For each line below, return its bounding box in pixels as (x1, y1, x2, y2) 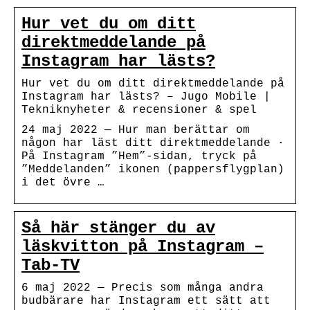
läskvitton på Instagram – (21, 237, 264, 256)
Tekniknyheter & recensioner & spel (21, 103, 257, 116)
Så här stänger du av (21, 218, 215, 237)
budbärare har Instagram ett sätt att (21, 294, 271, 307)
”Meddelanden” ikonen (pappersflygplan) (21, 163, 284, 176)
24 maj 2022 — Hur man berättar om (21, 123, 250, 136)
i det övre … (21, 176, 104, 189)
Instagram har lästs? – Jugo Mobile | (21, 90, 271, 103)
